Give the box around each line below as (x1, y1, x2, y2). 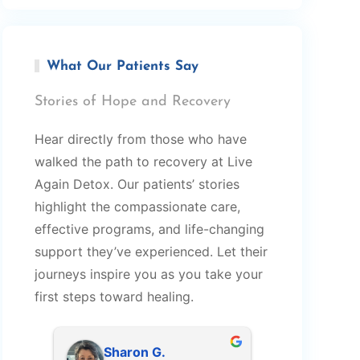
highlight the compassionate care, (34, 198, 240, 215)
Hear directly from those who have (34, 130, 247, 147)
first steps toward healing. (34, 288, 194, 305)
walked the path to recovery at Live (34, 153, 252, 170)
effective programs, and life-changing (34, 220, 264, 237)
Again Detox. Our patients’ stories (34, 175, 239, 192)
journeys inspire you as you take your (34, 265, 263, 282)
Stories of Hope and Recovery (34, 93, 231, 109)
